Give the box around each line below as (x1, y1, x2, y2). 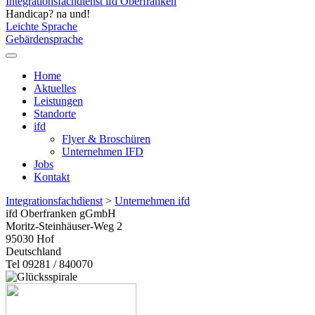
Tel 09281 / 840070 (6, 257, 93, 270)
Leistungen (34, 94, 83, 107)
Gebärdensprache (6, 32, 83, 45)
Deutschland (6, 245, 61, 257)
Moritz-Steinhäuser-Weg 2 (6, 219, 122, 232)
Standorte (34, 107, 76, 120)
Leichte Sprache (6, 20, 77, 32)
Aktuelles (34, 82, 76, 94)
